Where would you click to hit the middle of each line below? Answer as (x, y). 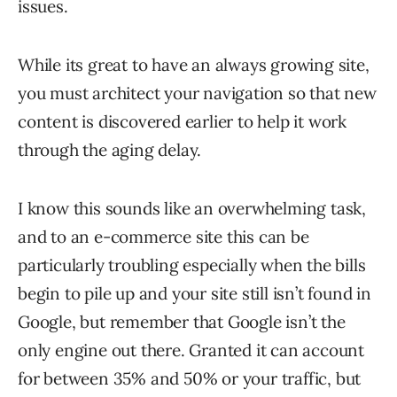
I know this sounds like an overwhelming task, (192, 208)
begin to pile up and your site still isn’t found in (195, 293)
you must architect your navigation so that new (197, 93)
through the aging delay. (110, 150)
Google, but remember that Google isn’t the (182, 322)
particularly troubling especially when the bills (192, 265)
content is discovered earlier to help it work (182, 121)
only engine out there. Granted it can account (191, 350)
